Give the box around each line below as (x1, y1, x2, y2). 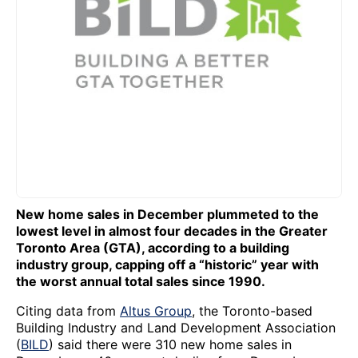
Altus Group (120, 302, 192, 319)
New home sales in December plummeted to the (16, 205, 319, 222)
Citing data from (16, 302, 120, 319)
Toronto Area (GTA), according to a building (16, 239, 289, 256)
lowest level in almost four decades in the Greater (16, 222, 328, 239)
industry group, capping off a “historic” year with (16, 256, 319, 272)
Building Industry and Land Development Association (16, 319, 336, 336)
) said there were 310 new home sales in (49, 336, 292, 352)
